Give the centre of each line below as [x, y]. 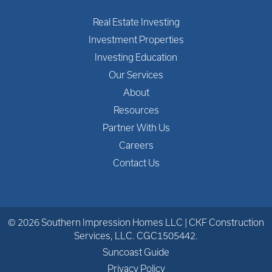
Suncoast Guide [136, 252]
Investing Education [136, 57]
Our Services [136, 75]
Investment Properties [136, 39]
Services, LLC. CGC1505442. [136, 236]
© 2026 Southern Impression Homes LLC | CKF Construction [136, 222]
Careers [136, 145]
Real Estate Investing [136, 22]
